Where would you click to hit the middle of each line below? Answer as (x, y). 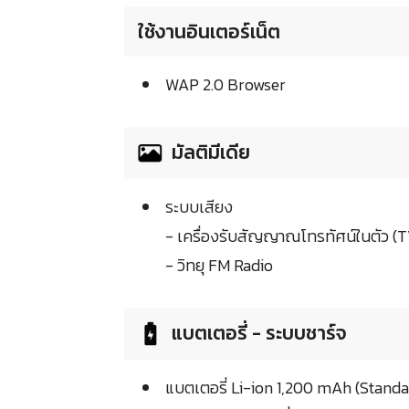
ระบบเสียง (199, 207)
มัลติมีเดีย (211, 152)
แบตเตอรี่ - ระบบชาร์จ (259, 333)
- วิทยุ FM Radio (219, 266)
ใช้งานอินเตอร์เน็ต (209, 32)
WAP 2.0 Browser (225, 85)
